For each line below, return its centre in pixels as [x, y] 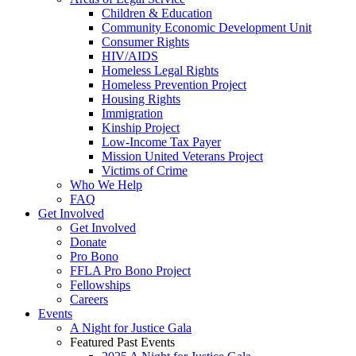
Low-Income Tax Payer [161, 142]
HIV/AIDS [130, 56]
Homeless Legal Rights [160, 70]
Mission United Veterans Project [182, 156]
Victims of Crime [145, 170]
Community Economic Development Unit [207, 27]
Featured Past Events [122, 342]
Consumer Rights [145, 42]
